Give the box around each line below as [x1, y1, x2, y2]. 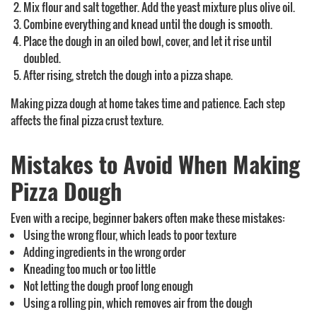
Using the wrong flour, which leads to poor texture [23, 226, 236, 243]
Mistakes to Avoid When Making [11, 144, 300, 182]
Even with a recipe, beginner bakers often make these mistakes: [11, 209, 284, 226]
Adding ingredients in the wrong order [23, 243, 185, 260]
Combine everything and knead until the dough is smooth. [23, 16, 272, 33]
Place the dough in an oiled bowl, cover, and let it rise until [23, 33, 272, 50]
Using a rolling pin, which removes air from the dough [23, 294, 253, 311]
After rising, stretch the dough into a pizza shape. [23, 67, 233, 83]
